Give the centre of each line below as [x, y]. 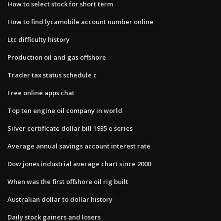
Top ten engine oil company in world [65, 110]
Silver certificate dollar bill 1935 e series [70, 128]
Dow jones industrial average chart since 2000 [79, 164]
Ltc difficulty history [38, 39]
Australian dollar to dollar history [60, 199]
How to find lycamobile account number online [80, 21]
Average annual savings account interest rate [79, 146]
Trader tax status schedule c [52, 75]
